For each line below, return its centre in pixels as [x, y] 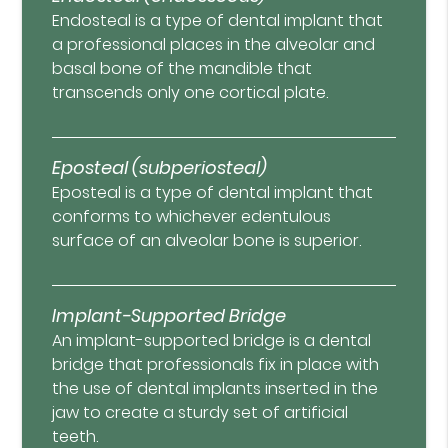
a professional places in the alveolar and [214, 45]
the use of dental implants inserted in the [215, 389]
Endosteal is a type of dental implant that [218, 21]
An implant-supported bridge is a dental [212, 341]
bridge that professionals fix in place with [216, 365]
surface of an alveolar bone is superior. [207, 241]
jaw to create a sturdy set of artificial [200, 413]
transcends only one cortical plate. [190, 93]
